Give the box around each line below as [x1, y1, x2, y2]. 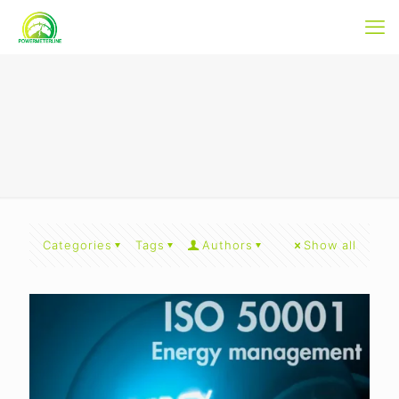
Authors [202, 238, 253, 252]
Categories [43, 238, 112, 252]
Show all [304, 238, 356, 252]
